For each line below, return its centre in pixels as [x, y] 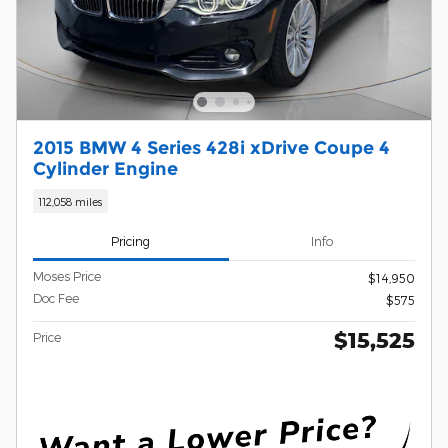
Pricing [131, 241]
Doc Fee [56, 298]
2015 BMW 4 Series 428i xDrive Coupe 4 [211, 148]
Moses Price [67, 276]
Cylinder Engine [105, 169]
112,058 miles [70, 201]
